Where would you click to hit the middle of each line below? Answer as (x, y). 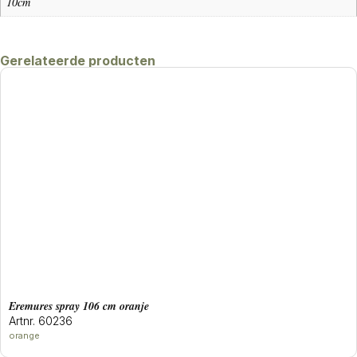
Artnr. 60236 (41, 321)
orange (24, 336)
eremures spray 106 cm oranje (82, 306)
